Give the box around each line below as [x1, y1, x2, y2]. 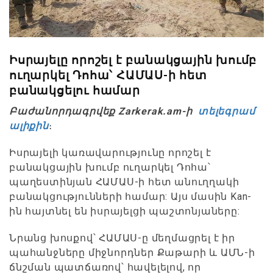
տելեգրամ [195, 105, 255, 117]
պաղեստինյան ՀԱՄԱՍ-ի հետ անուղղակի [9, 175, 239, 188]
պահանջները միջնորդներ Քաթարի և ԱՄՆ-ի [9, 246, 255, 258]
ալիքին [9, 119, 49, 132]
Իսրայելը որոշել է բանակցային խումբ [9, 52, 257, 67]
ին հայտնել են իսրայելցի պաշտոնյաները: [9, 205, 240, 217]
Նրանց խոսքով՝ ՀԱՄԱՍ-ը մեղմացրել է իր [9, 232, 235, 244]
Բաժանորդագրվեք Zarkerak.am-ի [9, 105, 196, 117]
